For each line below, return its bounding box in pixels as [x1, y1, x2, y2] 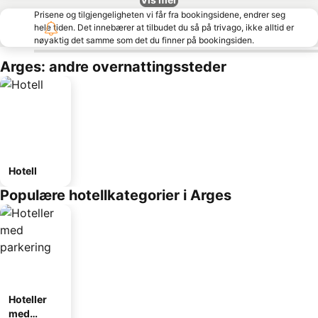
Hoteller [9, 293, 47, 305]
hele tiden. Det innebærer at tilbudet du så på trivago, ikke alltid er [34, 22, 294, 33]
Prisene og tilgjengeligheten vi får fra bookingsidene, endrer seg [34, 9, 285, 20]
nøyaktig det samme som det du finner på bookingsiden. [34, 35, 254, 45]
